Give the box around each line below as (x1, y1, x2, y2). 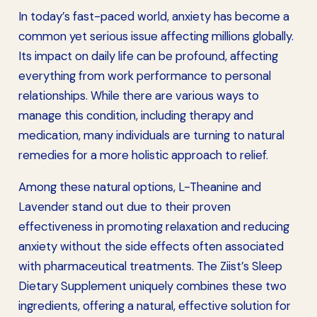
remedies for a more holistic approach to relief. (18, 146, 268, 163)
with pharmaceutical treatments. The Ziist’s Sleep (18, 258, 282, 275)
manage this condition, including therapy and (18, 107, 253, 123)
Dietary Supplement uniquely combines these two (18, 278, 287, 294)
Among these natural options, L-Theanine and (18, 179, 261, 195)
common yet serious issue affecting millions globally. (18, 28, 294, 44)
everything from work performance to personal (18, 67, 271, 83)
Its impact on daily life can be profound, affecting (18, 47, 278, 64)
